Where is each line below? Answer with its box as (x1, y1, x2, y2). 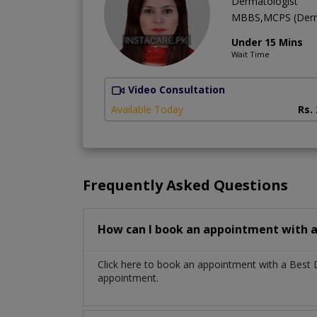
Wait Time (231, 48, 270, 59)
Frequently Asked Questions (83, 175, 288, 195)
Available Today (111, 103, 183, 117)
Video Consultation (128, 82, 225, 96)
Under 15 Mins (231, 35, 303, 49)
